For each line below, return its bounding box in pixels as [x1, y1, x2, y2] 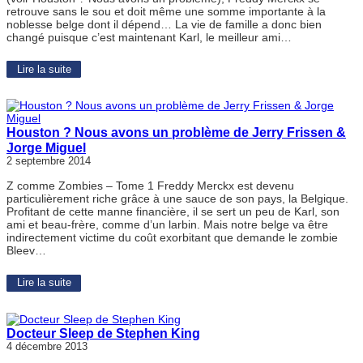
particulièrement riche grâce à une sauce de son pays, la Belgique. [6, 192, 348, 206]
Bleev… [6, 244, 46, 258]
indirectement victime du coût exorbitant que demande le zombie [6, 231, 338, 245]
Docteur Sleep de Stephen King [6, 325, 200, 340]
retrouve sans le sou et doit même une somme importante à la [6, 4, 326, 18]
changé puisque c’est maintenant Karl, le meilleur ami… [6, 30, 292, 44]
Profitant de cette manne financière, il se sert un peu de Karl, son [6, 205, 340, 219]
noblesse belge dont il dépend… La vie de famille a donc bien [6, 17, 322, 31]
